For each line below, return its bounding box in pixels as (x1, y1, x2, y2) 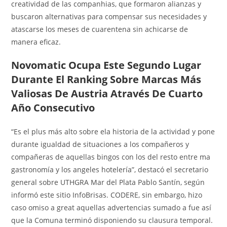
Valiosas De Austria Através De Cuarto (11, 86, 203, 100)
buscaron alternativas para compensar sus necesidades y (11, 11, 207, 21)
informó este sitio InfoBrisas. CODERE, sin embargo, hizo (11, 190, 203, 200)
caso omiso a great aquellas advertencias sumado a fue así (11, 202, 212, 212)
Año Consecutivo (11, 100, 95, 115)
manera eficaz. (11, 36, 61, 47)
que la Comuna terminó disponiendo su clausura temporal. (11, 215, 213, 225)
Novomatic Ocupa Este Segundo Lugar (11, 58, 202, 72)
